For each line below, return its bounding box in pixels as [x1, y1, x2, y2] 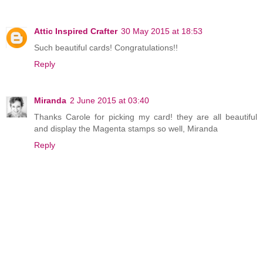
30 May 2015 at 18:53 [121, 26, 203, 36]
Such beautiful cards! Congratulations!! [34, 43, 178, 53]
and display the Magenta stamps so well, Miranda [34, 124, 218, 134]
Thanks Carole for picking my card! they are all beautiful [34, 112, 257, 122]
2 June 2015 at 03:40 [70, 96, 149, 106]
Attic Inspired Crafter [34, 26, 117, 36]
